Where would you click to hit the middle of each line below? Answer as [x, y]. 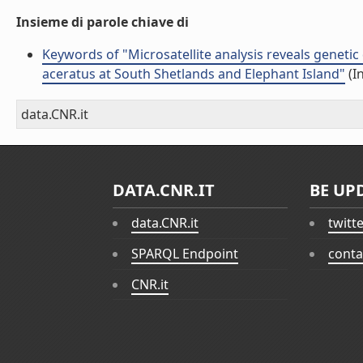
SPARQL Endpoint [185, 254]
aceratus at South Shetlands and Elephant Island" [194, 74]
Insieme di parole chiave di [102, 22]
